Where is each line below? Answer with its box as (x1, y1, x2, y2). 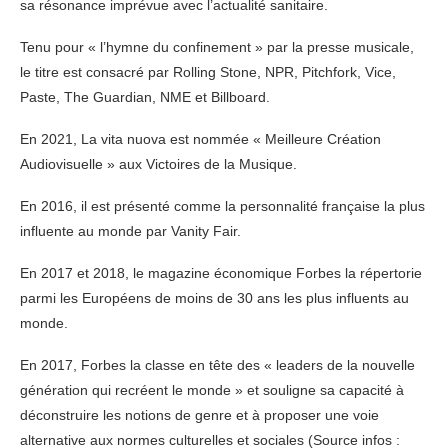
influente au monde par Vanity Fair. (20, 223, 241, 239)
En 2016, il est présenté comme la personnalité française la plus (20, 198, 425, 214)
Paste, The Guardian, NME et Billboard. (20, 89, 270, 105)
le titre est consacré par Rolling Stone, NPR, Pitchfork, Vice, (20, 64, 396, 80)
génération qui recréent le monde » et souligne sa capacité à (20, 382, 404, 398)
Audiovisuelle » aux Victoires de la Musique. (20, 156, 297, 172)
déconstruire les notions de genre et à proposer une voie (20, 407, 379, 423)
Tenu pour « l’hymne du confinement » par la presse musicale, (20, 39, 414, 55)
